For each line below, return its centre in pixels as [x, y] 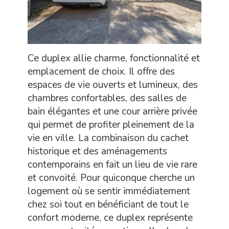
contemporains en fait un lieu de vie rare [112, 164]
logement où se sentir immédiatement [109, 191]
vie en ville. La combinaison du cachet [108, 138]
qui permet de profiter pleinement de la [111, 124]
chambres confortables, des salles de [107, 98]
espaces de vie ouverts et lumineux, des [113, 85]
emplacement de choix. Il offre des [101, 71]
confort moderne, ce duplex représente [110, 217]
